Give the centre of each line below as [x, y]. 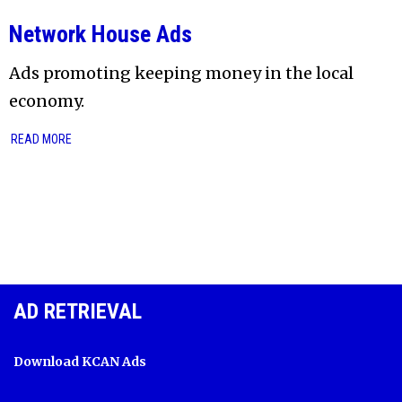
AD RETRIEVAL [78, 312]
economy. [47, 100]
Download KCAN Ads [80, 362]
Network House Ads [100, 34]
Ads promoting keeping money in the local [181, 73]
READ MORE [41, 139]
